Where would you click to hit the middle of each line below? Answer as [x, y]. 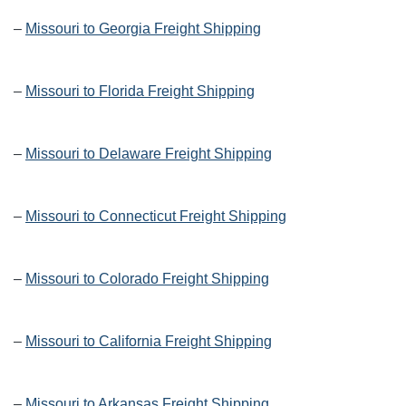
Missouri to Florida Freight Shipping [140, 92]
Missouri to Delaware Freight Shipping [149, 154]
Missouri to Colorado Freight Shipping [147, 279]
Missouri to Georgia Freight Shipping [143, 29]
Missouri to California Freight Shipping [149, 342]
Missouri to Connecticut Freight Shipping [156, 217]
